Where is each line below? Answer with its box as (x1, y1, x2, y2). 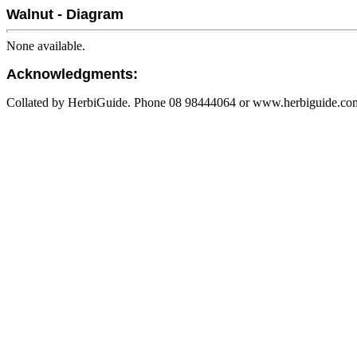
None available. (6, 39, 85, 53)
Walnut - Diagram (6, 6, 124, 22)
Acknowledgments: (6, 66, 138, 82)
